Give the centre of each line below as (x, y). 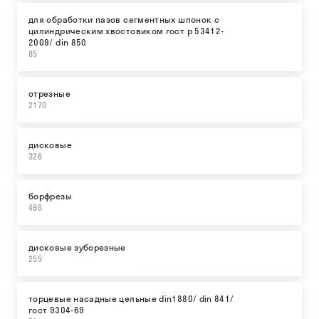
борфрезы (50, 196)
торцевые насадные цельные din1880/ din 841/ (131, 299)
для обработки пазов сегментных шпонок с (124, 20)
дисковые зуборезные (77, 247)
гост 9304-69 (57, 310)
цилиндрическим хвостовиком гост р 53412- (126, 31)
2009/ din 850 (58, 42)
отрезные (49, 94)
